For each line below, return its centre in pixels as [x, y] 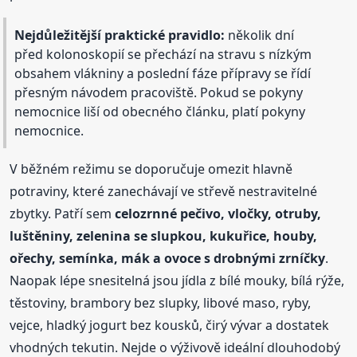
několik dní [260, 35]
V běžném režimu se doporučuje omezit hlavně [151, 169]
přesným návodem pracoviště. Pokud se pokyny [159, 92]
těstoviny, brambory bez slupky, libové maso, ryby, [161, 302]
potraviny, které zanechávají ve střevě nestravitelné [164, 191]
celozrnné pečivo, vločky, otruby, [218, 213]
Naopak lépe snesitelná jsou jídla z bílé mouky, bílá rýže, [177, 280]
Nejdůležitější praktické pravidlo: [120, 35]
